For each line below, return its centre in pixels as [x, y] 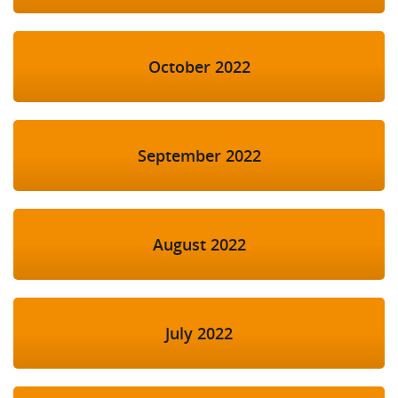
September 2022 [199, 156]
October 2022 [199, 67]
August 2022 [199, 245]
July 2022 [199, 334]
